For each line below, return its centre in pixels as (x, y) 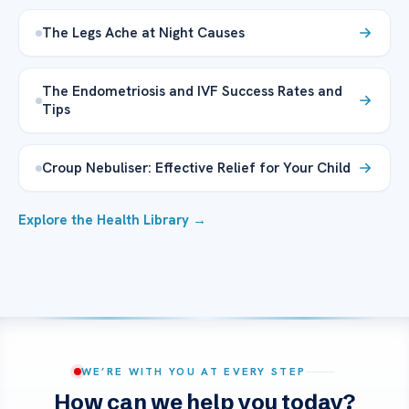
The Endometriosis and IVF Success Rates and (192, 91)
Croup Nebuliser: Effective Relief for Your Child (196, 168)
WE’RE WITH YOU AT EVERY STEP (194, 372)
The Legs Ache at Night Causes (143, 33)
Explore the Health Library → (112, 220)
